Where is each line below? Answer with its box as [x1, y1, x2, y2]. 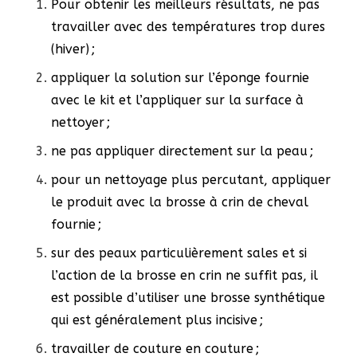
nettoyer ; [51, 115, 110, 131]
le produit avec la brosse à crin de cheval [51, 194, 308, 210]
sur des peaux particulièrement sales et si [51, 245, 307, 261]
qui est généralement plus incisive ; [51, 312, 263, 328]
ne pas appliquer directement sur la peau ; [51, 143, 313, 159]
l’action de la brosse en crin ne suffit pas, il [51, 268, 318, 284]
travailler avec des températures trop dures [51, 19, 325, 35]
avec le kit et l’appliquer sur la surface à [51, 92, 304, 108]
